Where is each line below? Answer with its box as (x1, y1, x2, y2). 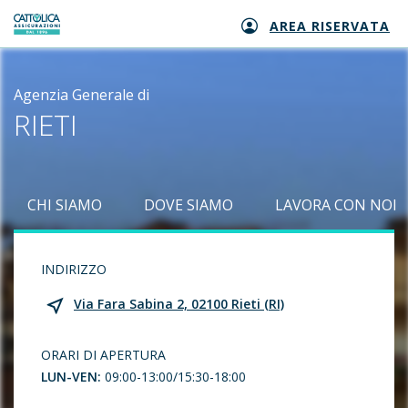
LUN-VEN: (41, 368, 105, 385)
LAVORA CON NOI (275, 195, 397, 215)
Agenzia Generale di (14, 85, 149, 105)
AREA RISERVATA (270, 17, 390, 36)
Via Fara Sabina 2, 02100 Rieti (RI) (74, 294, 284, 312)
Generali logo (14, 23, 106, 44)
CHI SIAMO (27, 195, 102, 215)
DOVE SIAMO (144, 195, 233, 215)
